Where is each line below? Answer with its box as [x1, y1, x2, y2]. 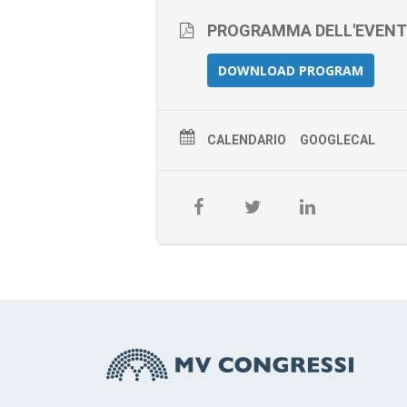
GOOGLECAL [300, 133, 375, 147]
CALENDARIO [207, 133, 286, 147]
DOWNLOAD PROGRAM [218, 62, 363, 79]
